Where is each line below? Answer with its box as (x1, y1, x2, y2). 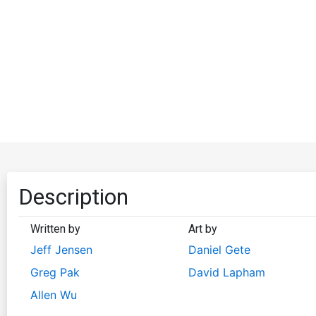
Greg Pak (30, 265, 80, 279)
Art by (188, 221, 217, 236)
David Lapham (188, 265, 265, 279)
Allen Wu (30, 287, 77, 302)
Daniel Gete (188, 242, 250, 257)
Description (18, 183, 128, 210)
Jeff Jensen (30, 242, 92, 257)
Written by (30, 221, 80, 236)
